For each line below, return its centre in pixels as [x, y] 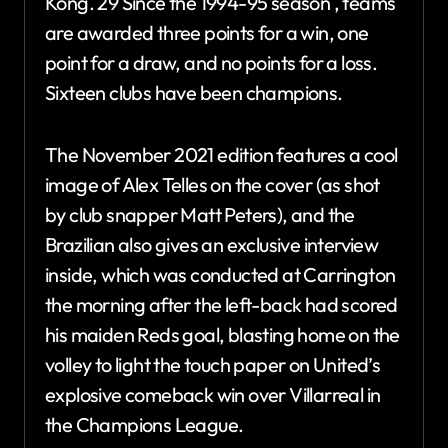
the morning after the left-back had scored [221, 304]
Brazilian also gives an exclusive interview [212, 244]
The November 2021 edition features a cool [221, 154]
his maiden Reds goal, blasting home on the [222, 334]
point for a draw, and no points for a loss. [211, 62]
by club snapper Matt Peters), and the [200, 214]
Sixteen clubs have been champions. [194, 92]
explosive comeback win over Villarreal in [213, 394]
